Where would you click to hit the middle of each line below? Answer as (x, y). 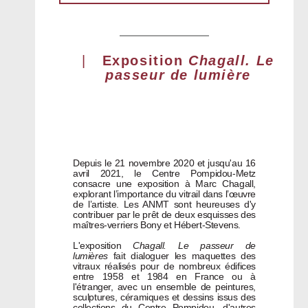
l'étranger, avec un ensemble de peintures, (164, 287)
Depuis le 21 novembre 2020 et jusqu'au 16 (164, 163)
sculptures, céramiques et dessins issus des (164, 297)
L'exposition (103, 245)
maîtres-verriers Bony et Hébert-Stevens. (157, 225)
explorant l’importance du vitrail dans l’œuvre (164, 194)
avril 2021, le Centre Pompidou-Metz (164, 173)
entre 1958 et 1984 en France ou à (164, 276)
